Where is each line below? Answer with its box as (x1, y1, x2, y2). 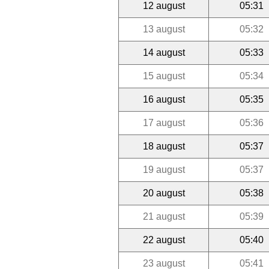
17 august (142, 117, 185, 128)
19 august (142, 164, 185, 175)
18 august (142, 141, 185, 151)
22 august (142, 234, 185, 245)
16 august (142, 94, 185, 104)
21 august (142, 211, 185, 222)
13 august (142, 23, 185, 34)
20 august (142, 187, 185, 198)
